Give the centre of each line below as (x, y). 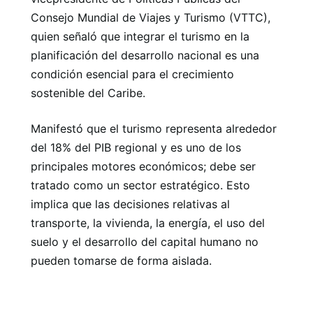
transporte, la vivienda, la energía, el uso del (148, 223)
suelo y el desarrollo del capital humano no (145, 242)
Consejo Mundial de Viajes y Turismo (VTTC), (151, 17)
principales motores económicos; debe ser (143, 166)
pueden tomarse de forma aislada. (121, 261)
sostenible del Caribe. (88, 93)
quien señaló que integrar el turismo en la (140, 36)
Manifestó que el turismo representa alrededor (154, 129)
